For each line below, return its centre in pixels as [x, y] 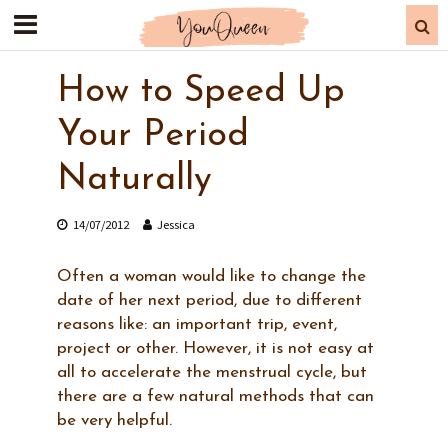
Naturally [134, 180]
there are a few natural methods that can [215, 396]
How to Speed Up [200, 92]
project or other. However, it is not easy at [215, 348]
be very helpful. [114, 420]
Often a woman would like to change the [211, 276]
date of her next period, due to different [209, 300]
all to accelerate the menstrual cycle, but [211, 372]
